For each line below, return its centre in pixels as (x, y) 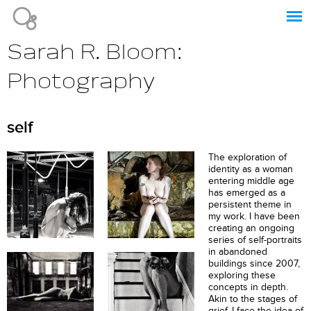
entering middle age (251, 180)
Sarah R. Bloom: (95, 52)
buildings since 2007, (254, 263)
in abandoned (238, 251)
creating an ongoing (251, 228)
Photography (81, 81)
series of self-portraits (255, 239)
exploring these (242, 275)
